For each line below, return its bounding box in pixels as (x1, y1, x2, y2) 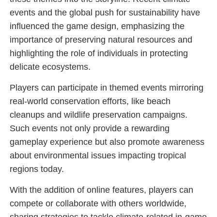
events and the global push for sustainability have (10, 8, 200, 17)
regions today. (10, 164, 64, 174)
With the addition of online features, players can (10, 185, 193, 195)
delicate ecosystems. (10, 62, 91, 72)
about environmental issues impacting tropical (10, 151, 186, 160)
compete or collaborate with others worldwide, (10, 199, 186, 208)
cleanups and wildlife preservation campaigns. (10, 110, 187, 120)
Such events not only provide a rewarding (10, 124, 170, 133)
